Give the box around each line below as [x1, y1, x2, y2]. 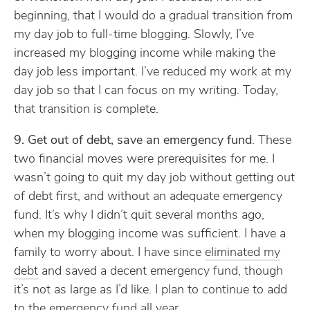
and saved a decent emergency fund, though [38, 265, 283, 278]
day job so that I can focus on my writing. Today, [14, 84, 278, 98]
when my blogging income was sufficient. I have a [14, 228, 286, 241]
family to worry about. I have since [14, 246, 205, 259]
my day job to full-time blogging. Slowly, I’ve [14, 28, 254, 42]
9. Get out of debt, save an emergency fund [14, 134, 252, 147]
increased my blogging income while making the [14, 47, 275, 60]
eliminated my [205, 246, 280, 259]
